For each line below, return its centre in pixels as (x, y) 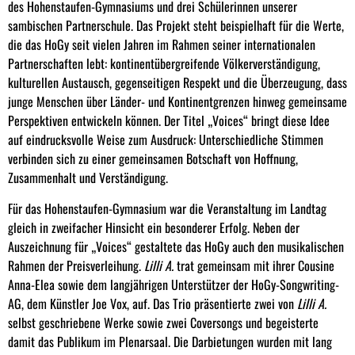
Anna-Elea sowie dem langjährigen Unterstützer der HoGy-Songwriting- (174, 284)
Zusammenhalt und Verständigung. (88, 178)
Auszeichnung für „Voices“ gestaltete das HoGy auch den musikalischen (176, 246)
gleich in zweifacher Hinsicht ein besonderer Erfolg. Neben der (154, 227)
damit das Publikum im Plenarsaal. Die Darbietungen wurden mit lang (170, 341)
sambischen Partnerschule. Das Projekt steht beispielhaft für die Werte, (176, 26)
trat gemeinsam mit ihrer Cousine (254, 265)
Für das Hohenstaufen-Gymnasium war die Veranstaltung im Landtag (167, 208)
